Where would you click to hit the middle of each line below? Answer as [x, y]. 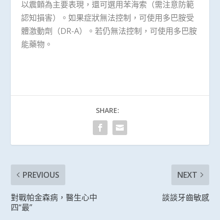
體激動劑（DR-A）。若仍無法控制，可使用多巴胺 [109, 31]
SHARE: [108, 110]
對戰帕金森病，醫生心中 [54, 197]
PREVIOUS [41, 175]
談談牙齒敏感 [185, 197]
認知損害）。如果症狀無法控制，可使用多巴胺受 [107, 17]
